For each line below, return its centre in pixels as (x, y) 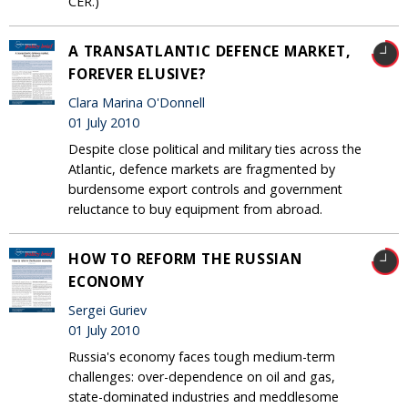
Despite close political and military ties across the (215, 149)
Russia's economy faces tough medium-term (202, 357)
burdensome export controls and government (205, 189)
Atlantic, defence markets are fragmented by (202, 169)
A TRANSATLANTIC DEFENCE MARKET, (209, 51)
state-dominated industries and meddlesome (204, 397)
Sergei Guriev (107, 310)
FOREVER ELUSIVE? (138, 74)
